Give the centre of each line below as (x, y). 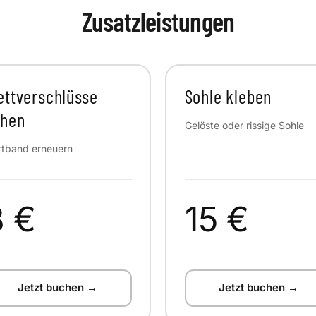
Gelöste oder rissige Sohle (244, 125)
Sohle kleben (228, 96)
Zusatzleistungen (158, 21)
